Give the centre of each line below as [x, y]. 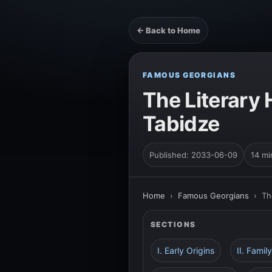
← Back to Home [168, 30]
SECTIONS [173, 224]
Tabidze [181, 124]
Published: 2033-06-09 [193, 155]
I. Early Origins [186, 250]
